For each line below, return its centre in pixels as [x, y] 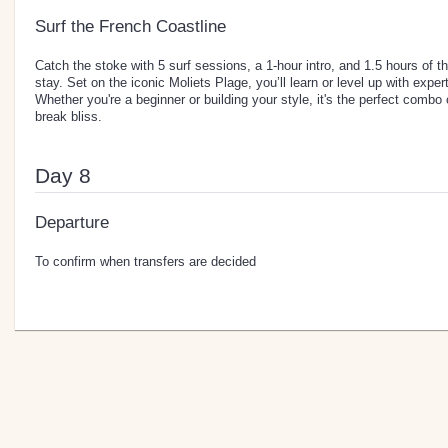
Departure [72, 222]
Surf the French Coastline [130, 26]
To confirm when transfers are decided [145, 261]
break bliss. [68, 116]
